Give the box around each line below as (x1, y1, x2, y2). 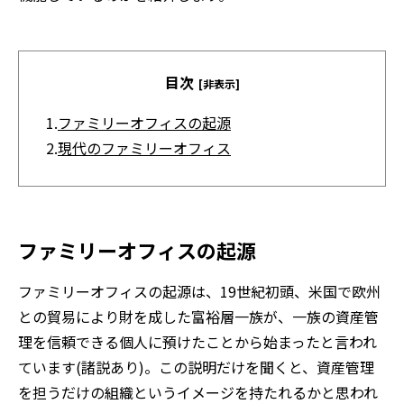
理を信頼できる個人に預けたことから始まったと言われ (18, 331, 377, 353)
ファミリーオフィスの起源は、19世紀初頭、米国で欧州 (18, 280, 381, 303)
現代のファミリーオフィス (58, 137, 231, 160)
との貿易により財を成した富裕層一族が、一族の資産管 (18, 306, 379, 328)
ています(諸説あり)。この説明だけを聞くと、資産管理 (18, 356, 374, 379)
